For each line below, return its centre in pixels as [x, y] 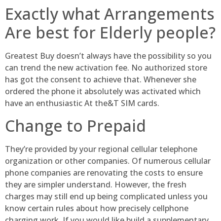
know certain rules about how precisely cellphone [97, 208]
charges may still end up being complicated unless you [106, 196]
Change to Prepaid [75, 125]
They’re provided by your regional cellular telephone [101, 149]
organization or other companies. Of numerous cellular [108, 161]
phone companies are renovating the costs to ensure [104, 172]
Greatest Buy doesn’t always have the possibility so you [108, 56]
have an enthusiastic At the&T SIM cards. [82, 103]
